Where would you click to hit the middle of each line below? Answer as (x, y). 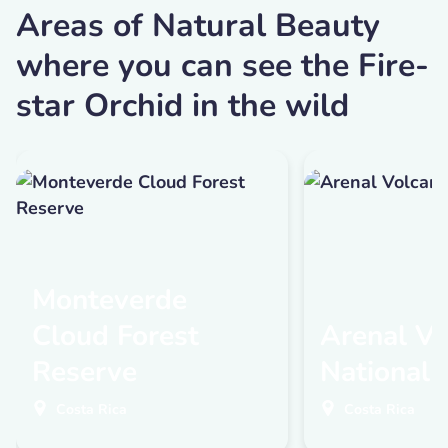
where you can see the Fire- (222, 66)
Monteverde (109, 300)
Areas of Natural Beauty (198, 26)
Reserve (84, 372)
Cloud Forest (115, 336)
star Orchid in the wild (182, 106)
